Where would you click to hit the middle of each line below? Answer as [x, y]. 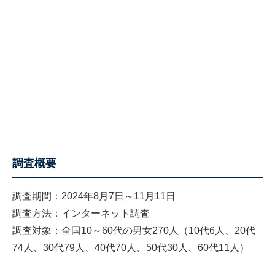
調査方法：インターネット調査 [81, 214]
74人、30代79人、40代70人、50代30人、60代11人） [131, 248]
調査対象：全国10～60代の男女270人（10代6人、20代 [134, 231]
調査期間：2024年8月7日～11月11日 [94, 196]
